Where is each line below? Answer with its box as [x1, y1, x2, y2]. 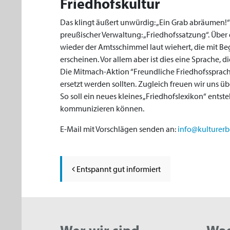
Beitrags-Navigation [68, 143, 216, 163]
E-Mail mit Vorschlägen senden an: [60, 124, 178, 134]
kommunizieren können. [60, 103, 144, 113]
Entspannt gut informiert [75, 164, 161, 174]
